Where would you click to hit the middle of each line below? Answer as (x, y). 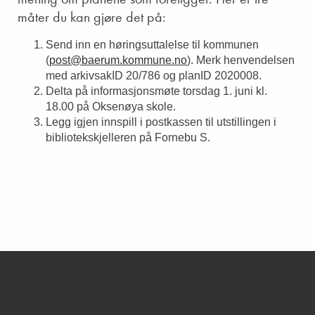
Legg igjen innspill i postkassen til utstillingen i (161, 122)
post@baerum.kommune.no (118, 60)
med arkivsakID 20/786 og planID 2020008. (154, 76)
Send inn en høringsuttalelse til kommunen (152, 45)
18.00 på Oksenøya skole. (111, 107)
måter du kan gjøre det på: (92, 17)
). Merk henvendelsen (241, 60)
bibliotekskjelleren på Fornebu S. (128, 138)
